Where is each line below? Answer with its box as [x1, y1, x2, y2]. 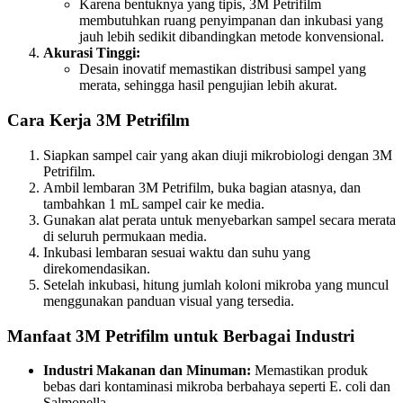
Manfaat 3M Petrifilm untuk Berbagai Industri [7, 326, 354, 345]
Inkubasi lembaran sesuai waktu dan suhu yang [43, 244, 310, 260]
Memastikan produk [251, 363, 368, 379]
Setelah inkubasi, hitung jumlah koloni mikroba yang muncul [43, 276, 389, 292]
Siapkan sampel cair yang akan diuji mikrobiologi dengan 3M [43, 147, 392, 163]
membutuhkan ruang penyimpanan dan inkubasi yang [79, 13, 383, 29]
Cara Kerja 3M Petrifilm [7, 111, 190, 130]
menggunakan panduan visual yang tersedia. [43, 292, 294, 309]
